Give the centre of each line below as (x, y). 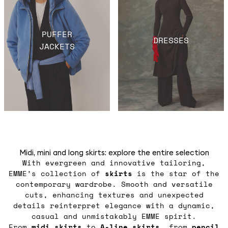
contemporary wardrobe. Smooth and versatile (114, 184)
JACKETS (57, 47)
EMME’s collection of (57, 174)
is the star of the (176, 174)
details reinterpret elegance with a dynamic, (114, 206)
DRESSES (171, 40)
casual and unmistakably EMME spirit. (114, 216)
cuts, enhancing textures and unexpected (114, 195)
